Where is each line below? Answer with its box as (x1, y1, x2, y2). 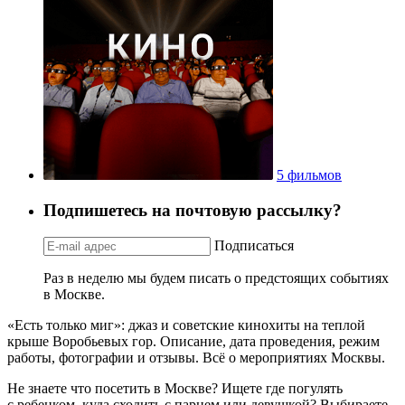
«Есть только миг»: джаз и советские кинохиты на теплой (7, 317, 365, 334)
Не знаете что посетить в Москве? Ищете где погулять (7, 381, 343, 397)
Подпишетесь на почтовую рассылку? (43, 200, 342, 220)
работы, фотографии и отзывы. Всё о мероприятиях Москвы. (7, 350, 385, 366)
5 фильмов (277, 166, 342, 183)
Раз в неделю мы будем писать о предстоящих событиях (43, 270, 389, 287)
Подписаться (214, 238, 294, 254)
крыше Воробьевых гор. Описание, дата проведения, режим (7, 334, 380, 350)
